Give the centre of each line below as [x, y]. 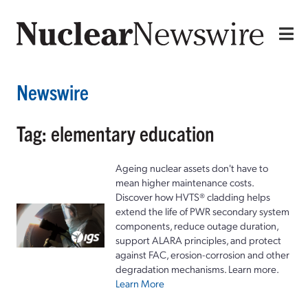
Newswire [53, 91]
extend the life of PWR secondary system [202, 211]
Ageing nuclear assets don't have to [192, 167]
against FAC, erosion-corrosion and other [202, 254]
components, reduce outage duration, [197, 225]
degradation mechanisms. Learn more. [197, 268]
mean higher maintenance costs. [185, 182]
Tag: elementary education [115, 133]
